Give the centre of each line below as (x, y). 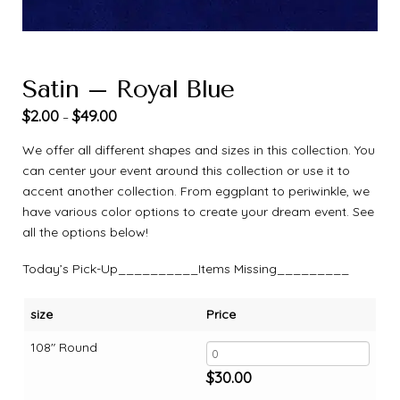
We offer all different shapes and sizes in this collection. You (199, 150)
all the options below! (85, 232)
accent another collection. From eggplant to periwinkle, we (196, 191)
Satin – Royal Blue (129, 89)
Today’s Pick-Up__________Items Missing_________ (186, 268)
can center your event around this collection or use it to (186, 170)
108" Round (64, 347)
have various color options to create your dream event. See (198, 211)
